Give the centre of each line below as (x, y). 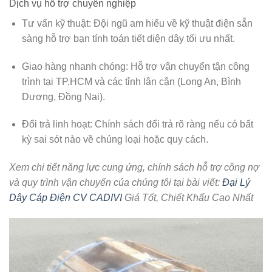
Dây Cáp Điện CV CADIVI (66, 198)
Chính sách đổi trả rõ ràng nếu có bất (172, 124)
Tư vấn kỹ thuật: (56, 23)
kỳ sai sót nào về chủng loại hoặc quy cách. (115, 140)
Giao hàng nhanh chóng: (75, 66)
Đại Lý (236, 183)
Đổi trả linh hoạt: (57, 124)
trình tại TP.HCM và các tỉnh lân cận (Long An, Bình (131, 81)
